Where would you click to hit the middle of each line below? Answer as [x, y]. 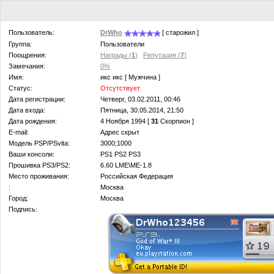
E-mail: [19, 132]
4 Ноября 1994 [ [126, 121]
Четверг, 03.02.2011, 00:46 [140, 99]
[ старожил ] [180, 32]
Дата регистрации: [37, 99]
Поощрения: [28, 55]
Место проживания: [39, 176]
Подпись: [23, 209]
